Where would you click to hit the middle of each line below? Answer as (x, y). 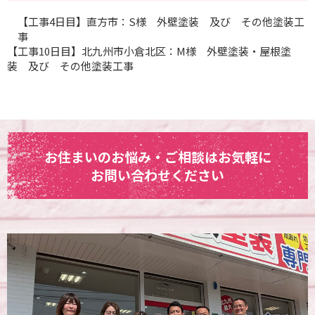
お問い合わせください (157, 174)
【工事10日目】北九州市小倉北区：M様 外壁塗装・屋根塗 (149, 51)
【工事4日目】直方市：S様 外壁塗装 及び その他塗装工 (161, 21)
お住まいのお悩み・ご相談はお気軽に (157, 156)
